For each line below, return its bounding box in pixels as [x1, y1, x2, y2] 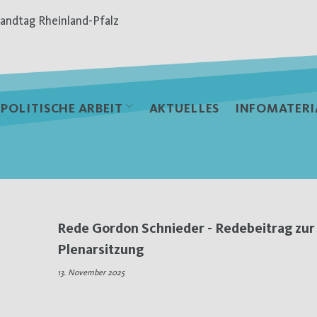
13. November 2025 [57, 267, 125, 278]
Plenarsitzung [57, 241, 144, 258]
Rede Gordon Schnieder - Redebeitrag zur [57, 219, 315, 237]
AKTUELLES [149, 100, 220, 115]
